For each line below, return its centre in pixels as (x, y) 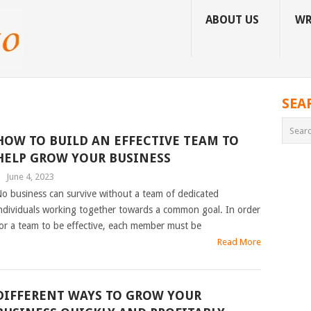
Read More (239, 242)
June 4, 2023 (30, 177)
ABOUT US (232, 20)
